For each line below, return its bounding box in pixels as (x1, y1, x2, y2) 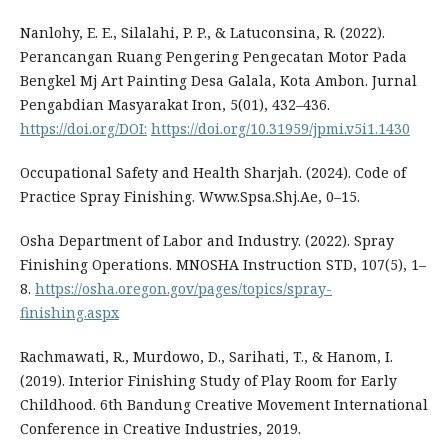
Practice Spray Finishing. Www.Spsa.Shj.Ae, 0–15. (19, 187, 360, 207)
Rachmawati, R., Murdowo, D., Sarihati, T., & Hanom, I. (19, 347, 393, 367)
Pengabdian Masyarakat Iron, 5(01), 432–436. (19, 95, 330, 115)
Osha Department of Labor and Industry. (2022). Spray (19, 231, 394, 251)
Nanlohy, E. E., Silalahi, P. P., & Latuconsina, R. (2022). (19, 23, 385, 43)
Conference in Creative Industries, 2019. (19, 419, 301, 439)
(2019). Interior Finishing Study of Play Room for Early (19, 371, 397, 391)
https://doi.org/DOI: (19, 119, 147, 139)
